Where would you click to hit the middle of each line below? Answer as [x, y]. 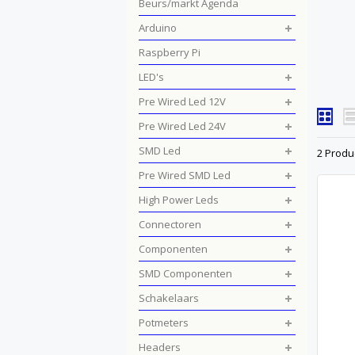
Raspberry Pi [170, 52]
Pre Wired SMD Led [185, 175]
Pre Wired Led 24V [182, 126]
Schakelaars [169, 298]
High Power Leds [179, 200]
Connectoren [170, 224]
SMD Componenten [185, 273]
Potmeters [164, 323]
